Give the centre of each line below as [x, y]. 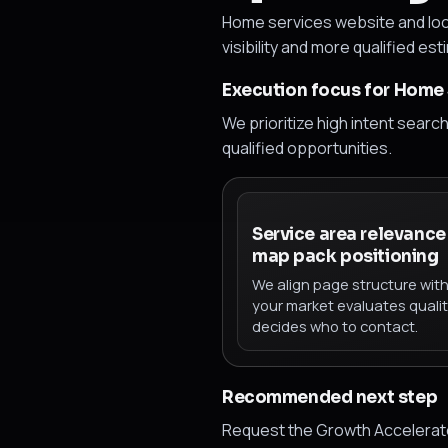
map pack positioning [345, 256]
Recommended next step [330, 398]
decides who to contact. [334, 326]
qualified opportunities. [307, 147]
